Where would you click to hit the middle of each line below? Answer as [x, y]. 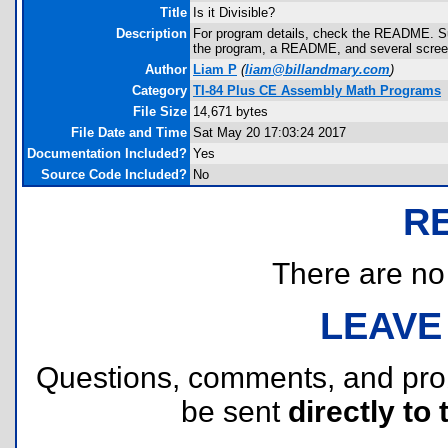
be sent [234, 411]
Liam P [215, 69]
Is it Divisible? [234, 12]
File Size [160, 111]
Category [159, 90]
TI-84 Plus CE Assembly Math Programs [317, 90]
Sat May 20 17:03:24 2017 [269, 132]
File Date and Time [129, 132]
